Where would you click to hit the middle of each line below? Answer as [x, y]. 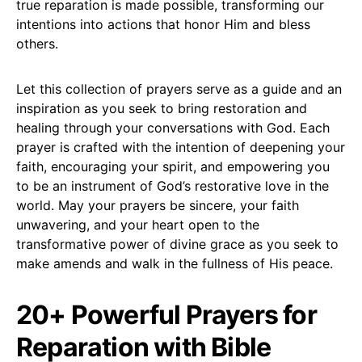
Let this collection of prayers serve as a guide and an [179, 88]
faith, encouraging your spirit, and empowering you [173, 166]
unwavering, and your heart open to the [138, 224]
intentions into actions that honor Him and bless [163, 24]
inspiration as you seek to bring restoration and [162, 108]
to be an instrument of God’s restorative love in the [173, 185]
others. [37, 43]
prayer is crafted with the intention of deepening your [181, 147]
